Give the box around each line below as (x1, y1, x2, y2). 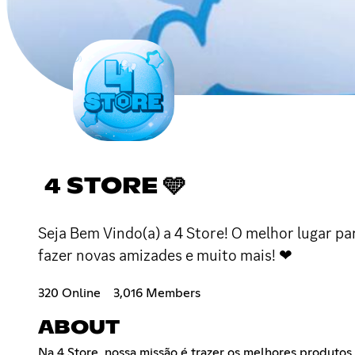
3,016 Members (113, 286, 200, 300)
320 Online (38, 286, 101, 300)
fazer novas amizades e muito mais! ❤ (38, 244, 292, 265)
